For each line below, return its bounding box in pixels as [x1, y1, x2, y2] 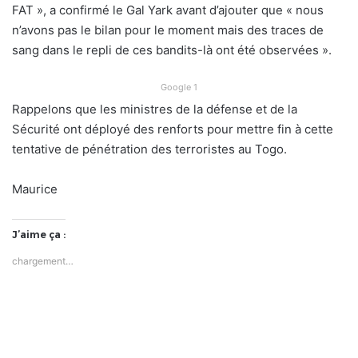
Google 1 [161, 82, 197, 93]
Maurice [12, 181, 58, 197]
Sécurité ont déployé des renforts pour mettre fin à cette [12, 121, 333, 137]
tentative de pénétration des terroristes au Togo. [12, 141, 287, 157]
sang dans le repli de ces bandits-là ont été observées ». [12, 42, 332, 58]
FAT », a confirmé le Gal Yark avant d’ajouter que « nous [12, 2, 324, 18]
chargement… [12, 255, 74, 268]
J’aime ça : [12, 229, 66, 241]
